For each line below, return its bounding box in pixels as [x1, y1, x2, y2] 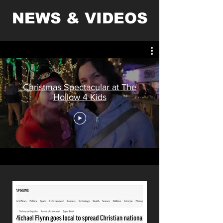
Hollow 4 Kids [53, 92, 107, 102]
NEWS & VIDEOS [11, 10, 148, 26]
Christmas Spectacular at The [23, 82, 136, 92]
